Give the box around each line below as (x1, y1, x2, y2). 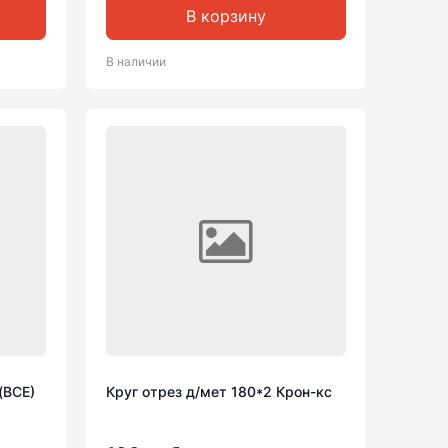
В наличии (106, 54, 166, 69)
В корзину (186, 6, 266, 26)
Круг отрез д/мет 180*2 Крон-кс (106, 383, 332, 400)
